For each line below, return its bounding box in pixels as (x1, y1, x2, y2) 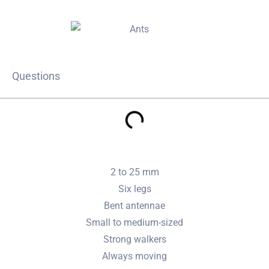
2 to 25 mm (110, 166, 159, 178)
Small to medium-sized (86, 216, 183, 228)
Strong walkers (103, 233, 166, 245)
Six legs (118, 183, 151, 195)
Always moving (102, 250, 167, 262)
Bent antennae (104, 199, 165, 211)
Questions (12, 69, 60, 82)
